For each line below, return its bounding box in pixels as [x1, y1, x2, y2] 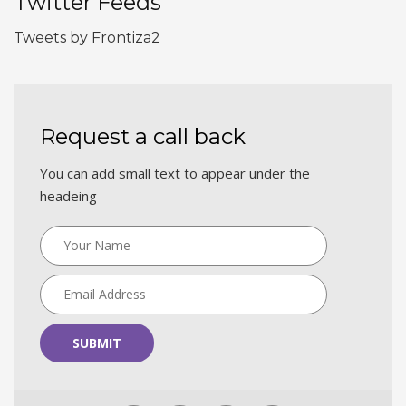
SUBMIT [72, 333, 121, 352]
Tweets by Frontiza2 [14, 28, 160, 46]
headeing [40, 186, 97, 205]
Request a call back [40, 122, 246, 150]
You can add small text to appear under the [40, 163, 310, 182]
